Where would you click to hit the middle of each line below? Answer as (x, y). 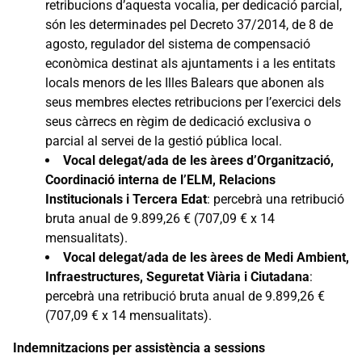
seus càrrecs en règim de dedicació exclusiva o (178, 121)
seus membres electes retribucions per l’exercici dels (193, 102)
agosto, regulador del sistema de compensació (178, 44)
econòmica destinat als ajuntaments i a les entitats (190, 63)
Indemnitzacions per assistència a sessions (139, 347)
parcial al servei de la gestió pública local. (164, 141)
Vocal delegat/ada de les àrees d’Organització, (198, 160)
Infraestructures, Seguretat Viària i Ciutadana (177, 276)
